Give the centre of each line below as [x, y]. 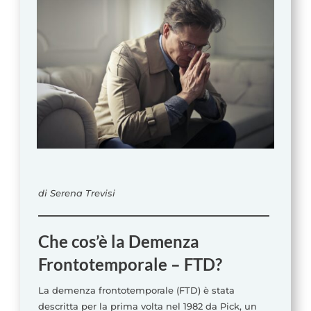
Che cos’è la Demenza [118, 242]
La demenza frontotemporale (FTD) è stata [136, 291]
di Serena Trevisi [76, 193]
